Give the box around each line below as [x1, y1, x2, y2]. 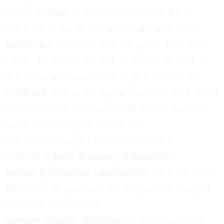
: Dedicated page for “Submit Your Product [45, 86, 218, 97]
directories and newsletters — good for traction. [6, 70, 202, 81]
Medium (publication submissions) [6, 166, 147, 177]
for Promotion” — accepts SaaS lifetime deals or [6, 102, 203, 113]
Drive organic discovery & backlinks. [16, 150, 176, 161]
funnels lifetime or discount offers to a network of [6, 54, 207, 65]
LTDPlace [6, 86, 45, 97]
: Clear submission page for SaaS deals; [52, 38, 209, 49]
